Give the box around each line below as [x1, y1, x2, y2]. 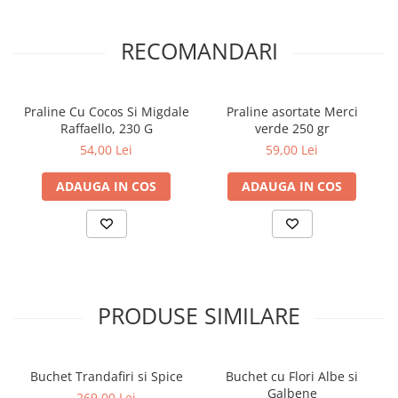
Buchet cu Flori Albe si [226, 368, 358, 385]
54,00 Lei [80, 141, 132, 158]
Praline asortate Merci [226, 103, 358, 120]
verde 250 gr [254, 120, 330, 137]
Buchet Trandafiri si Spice [29, 368, 183, 385]
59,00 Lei [266, 141, 318, 158]
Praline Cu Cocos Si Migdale [23, 103, 189, 120]
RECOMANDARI [120, 36, 278, 66]
